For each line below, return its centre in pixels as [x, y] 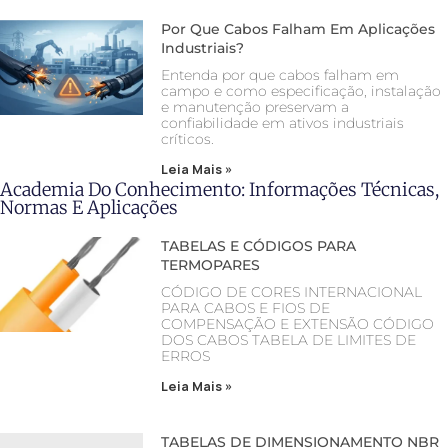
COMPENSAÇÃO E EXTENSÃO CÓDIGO [298, 324]
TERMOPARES [211, 265]
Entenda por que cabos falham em [280, 75]
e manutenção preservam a [255, 107]
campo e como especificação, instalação [301, 91]
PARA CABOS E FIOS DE [246, 308]
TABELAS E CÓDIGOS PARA [259, 246]
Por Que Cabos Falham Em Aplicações [298, 29]
